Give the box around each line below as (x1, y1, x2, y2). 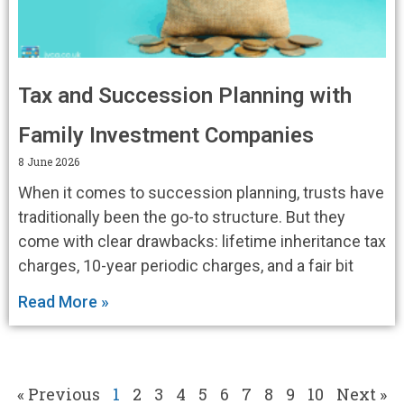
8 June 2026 (18, 153, 79, 169)
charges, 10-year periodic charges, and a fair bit (18, 255, 353, 275)
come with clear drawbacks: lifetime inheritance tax (18, 231, 386, 251)
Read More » (18, 291, 109, 311)
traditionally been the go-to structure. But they (18, 207, 345, 226)
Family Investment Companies (18, 122, 314, 148)
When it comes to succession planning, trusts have (18, 182, 384, 202)
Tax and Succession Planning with (18, 82, 352, 108)
